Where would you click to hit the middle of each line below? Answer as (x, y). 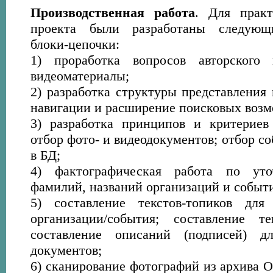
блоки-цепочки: (75, 44)
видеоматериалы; (80, 76)
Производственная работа (113, 12)
